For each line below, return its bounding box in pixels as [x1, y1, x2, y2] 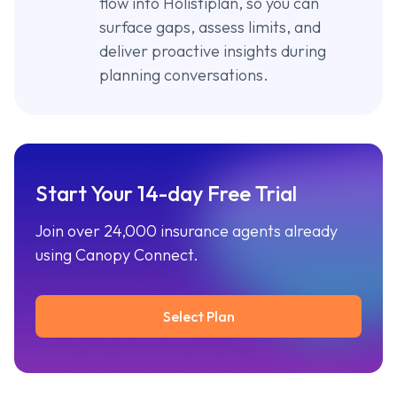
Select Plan [162, 307, 235, 325]
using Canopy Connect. [35, 245, 198, 265]
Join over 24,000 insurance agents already [35, 221, 338, 241]
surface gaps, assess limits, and [99, 17, 321, 37]
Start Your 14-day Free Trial [35, 180, 297, 206]
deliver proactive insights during [99, 41, 326, 61]
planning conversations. [99, 65, 269, 85]
